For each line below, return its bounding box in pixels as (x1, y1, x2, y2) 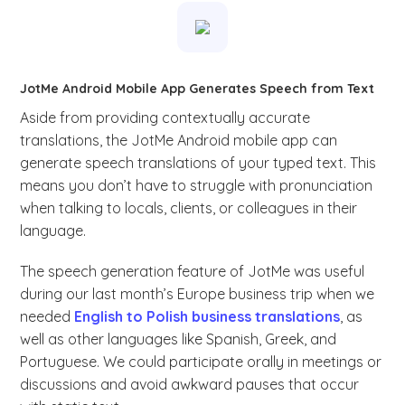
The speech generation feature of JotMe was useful (20, 262, 365, 281)
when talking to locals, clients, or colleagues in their (20, 199, 358, 218)
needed (20, 307, 75, 326)
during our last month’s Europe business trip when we (20, 285, 375, 304)
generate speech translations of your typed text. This (20, 154, 377, 173)
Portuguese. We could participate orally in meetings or (20, 353, 382, 372)
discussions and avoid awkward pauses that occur (20, 375, 360, 394)
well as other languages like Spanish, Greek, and (20, 330, 337, 349)
